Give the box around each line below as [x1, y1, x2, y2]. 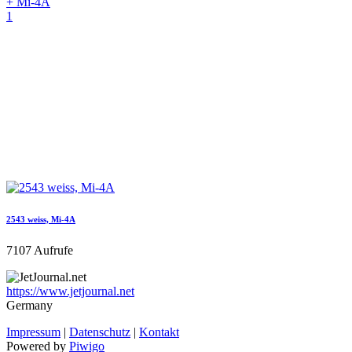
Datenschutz [69, 325, 130, 339]
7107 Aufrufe [6, 244, 73, 258]
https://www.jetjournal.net [6, 284, 134, 299]
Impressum [6, 325, 60, 339]
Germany [6, 299, 53, 313]
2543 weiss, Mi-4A [6, 214, 75, 225]
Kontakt [139, 325, 179, 339]
